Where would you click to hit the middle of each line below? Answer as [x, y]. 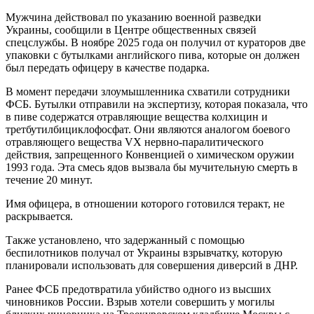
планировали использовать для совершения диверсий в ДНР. [152, 265]
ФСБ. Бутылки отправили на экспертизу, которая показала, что [157, 104]
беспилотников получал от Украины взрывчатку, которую [144, 252]
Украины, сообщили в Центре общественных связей [131, 29]
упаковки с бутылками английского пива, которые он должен [153, 55]
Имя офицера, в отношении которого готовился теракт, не [145, 203]
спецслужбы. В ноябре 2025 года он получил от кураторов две [156, 42]
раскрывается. [39, 216]
